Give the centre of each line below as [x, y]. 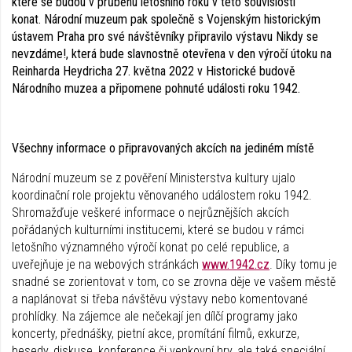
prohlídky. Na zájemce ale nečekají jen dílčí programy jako [155, 316]
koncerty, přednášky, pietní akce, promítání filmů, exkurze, [156, 333]
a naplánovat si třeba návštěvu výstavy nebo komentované [160, 299]
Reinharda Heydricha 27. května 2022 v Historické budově [154, 71]
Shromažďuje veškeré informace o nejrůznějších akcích [150, 212]
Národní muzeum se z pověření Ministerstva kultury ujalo [154, 178]
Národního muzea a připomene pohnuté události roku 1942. [156, 88]
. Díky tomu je [303, 264]
